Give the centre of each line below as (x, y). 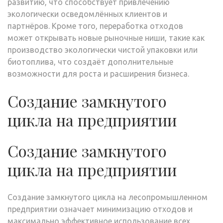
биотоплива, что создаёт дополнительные (90, 62)
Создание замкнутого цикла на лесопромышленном (108, 197)
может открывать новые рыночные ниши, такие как (106, 38)
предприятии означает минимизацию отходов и (100, 209)
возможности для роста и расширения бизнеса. (98, 74)
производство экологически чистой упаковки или (103, 50)
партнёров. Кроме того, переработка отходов (95, 26)
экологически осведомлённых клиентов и (87, 14)
